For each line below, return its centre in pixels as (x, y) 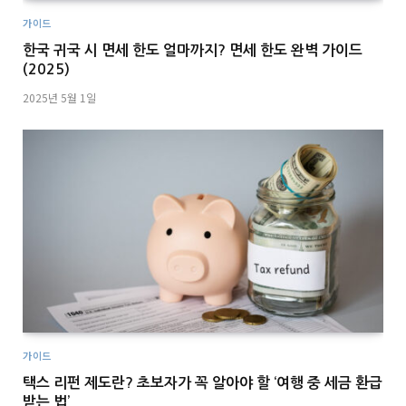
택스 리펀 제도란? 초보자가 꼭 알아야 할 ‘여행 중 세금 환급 (203, 383)
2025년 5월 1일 (59, 98)
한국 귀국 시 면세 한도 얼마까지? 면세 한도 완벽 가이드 (193, 51)
